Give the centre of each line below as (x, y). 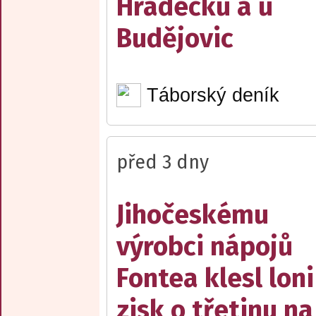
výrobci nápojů (205, 247)
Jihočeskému (193, 215)
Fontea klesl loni (215, 279)
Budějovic (175, 38)
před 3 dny (163, 163)
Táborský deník (213, 95)
